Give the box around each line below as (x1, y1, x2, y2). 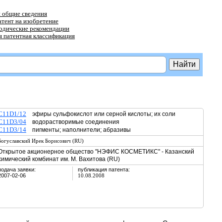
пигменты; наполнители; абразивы (26, 126, 137, 133)
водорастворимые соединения (26, 118, 125, 125)
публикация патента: (77, 166, 130, 172)
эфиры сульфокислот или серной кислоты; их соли (26, 111, 175, 117)
